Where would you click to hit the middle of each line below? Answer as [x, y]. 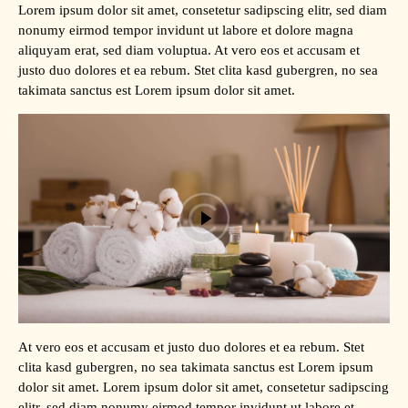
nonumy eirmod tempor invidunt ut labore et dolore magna [186, 31]
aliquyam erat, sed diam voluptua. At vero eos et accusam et [189, 51]
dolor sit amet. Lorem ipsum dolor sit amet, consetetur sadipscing [204, 387]
